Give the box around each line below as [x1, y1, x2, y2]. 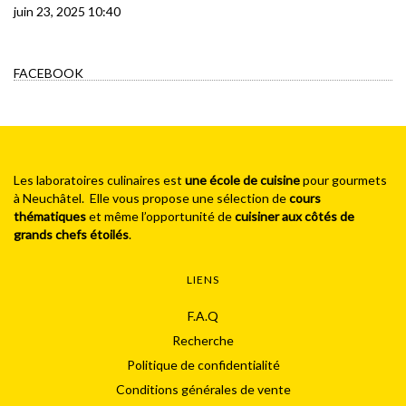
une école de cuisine [185, 171, 303, 188]
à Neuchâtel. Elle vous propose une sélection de [14, 189, 289, 206]
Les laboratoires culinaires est [14, 171, 185, 188]
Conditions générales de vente [115, 381, 291, 397]
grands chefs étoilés [14, 226, 129, 242]
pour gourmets [303, 171, 387, 188]
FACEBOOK [14, 64, 83, 81]
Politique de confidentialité [126, 356, 280, 372]
